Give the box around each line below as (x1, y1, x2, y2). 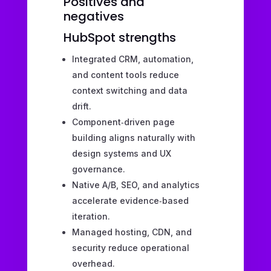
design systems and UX (71, 148, 171, 158)
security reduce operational (71, 242, 189, 253)
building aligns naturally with (71, 132, 195, 143)
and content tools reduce (71, 69, 179, 80)
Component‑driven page (71, 116, 175, 127)
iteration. (71, 211, 110, 221)
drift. (71, 100, 91, 111)
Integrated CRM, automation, (71, 53, 194, 64)
